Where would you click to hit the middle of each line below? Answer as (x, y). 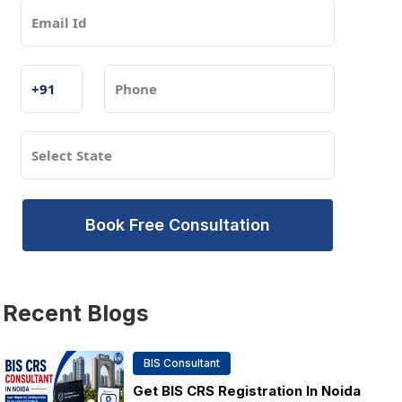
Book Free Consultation (177, 225)
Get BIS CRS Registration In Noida (246, 391)
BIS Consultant (181, 363)
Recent (42, 313)
